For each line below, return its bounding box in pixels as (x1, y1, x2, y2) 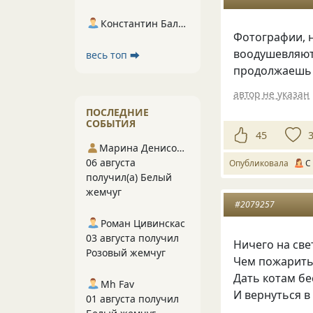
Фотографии (233, 29, 303, 45)
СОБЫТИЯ (86, 117, 136, 130)
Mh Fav (101, 277, 134, 291)
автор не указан (233, 87, 310, 101)
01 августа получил (86, 292, 179, 305)
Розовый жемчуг (86, 246, 166, 259)
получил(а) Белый (86, 170, 172, 184)
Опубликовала (229, 157, 293, 170)
